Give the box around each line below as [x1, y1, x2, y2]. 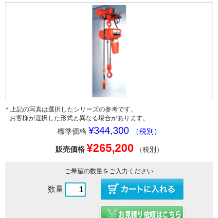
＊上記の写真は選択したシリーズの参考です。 [4, 106, 137, 113]
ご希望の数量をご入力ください [65, 167, 153, 175]
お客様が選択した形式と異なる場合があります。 [10, 114, 149, 122]
